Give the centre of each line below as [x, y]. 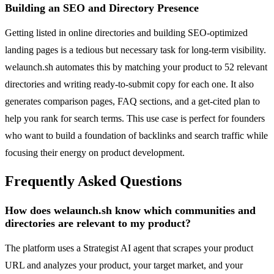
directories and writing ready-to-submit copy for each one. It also [129, 84]
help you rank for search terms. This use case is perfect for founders [135, 118]
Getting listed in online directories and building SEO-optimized [126, 32]
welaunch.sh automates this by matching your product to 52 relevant [136, 67]
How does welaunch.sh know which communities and [130, 211]
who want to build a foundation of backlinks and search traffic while [136, 135]
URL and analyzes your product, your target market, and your [124, 265]
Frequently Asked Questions [93, 181]
